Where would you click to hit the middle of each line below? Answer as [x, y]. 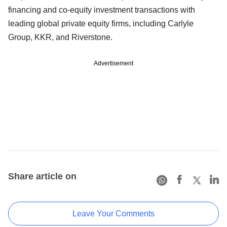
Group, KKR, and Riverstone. [60, 37]
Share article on [42, 176]
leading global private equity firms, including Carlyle [101, 23]
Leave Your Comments [113, 213]
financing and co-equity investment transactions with [102, 10]
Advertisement [113, 63]
